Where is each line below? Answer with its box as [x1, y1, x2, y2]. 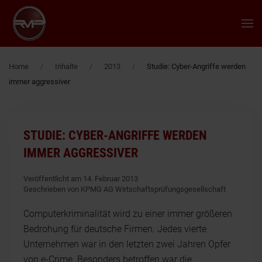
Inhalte [55, 62, 78, 71]
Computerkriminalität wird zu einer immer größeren [23, 208, 232, 219]
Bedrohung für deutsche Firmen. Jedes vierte [23, 223, 206, 235]
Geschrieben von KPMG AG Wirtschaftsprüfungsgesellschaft [23, 185, 226, 194]
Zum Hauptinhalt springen [23, 25, 132, 36]
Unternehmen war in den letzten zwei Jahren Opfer [23, 239, 230, 250]
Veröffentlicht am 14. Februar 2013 [23, 174, 138, 183]
